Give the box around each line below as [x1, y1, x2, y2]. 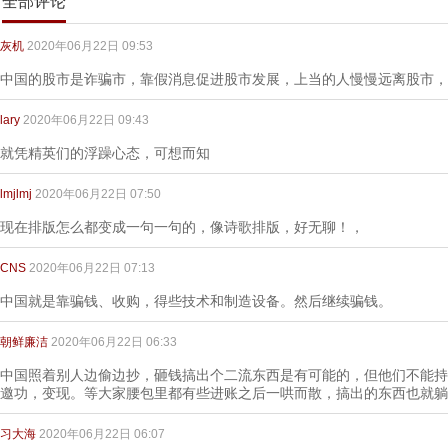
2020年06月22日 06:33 [51, 335, 177, 349]
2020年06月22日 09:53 [27, 39, 153, 53]
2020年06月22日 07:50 [35, 187, 161, 201]
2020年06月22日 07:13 [29, 261, 155, 275]
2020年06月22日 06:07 [39, 427, 165, 441]
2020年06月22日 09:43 [23, 113, 149, 127]
